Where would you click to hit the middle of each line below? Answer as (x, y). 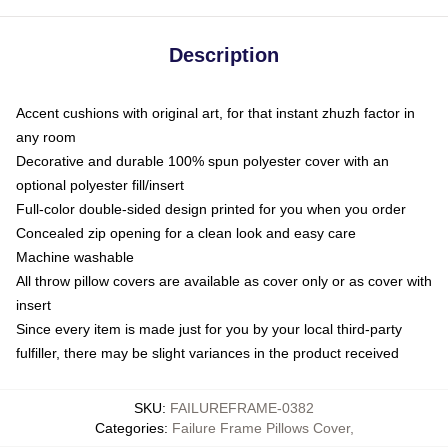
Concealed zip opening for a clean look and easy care (186, 233)
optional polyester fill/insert (100, 185)
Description (224, 55)
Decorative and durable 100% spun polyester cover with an (202, 161)
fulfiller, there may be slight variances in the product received (207, 353)
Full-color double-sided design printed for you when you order (211, 209)
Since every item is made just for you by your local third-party (209, 329)
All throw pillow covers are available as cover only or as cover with (224, 281)
